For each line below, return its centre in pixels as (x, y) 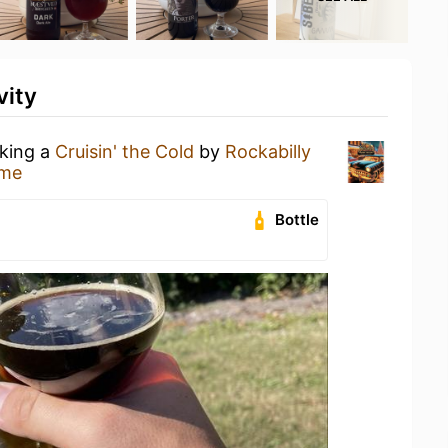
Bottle (297, 219)
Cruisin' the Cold (124, 151)
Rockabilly (268, 151)
